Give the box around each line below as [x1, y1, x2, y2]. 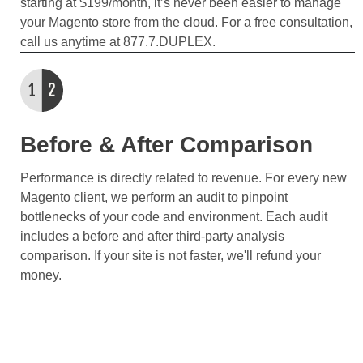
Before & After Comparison [20, 131, 313, 157]
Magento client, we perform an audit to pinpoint [20, 190, 288, 204]
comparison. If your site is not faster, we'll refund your [20, 248, 321, 263]
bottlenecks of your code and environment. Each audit [20, 209, 327, 224]
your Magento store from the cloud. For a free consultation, [20, 15, 352, 29]
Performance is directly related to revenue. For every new [20, 170, 347, 185]
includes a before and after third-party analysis [20, 228, 284, 243]
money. [20, 267, 62, 282]
